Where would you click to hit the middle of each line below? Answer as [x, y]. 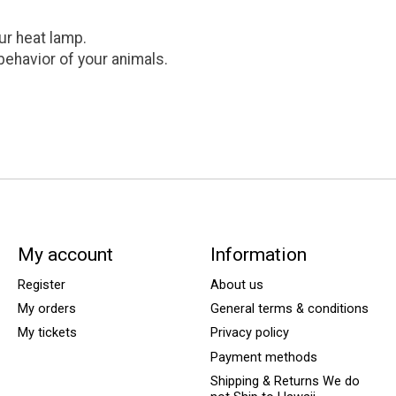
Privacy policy [249, 333]
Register [41, 285]
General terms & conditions [289, 309]
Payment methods [263, 357]
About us [236, 285]
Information [258, 254]
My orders [46, 309]
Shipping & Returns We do [285, 381]
